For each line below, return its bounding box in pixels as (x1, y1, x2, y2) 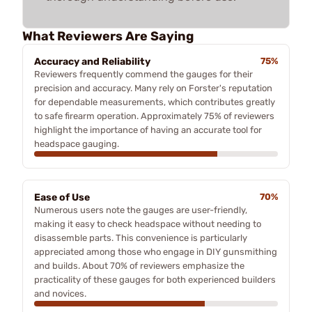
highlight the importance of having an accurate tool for (34, 124, 262, 135)
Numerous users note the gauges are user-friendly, (34, 204, 247, 215)
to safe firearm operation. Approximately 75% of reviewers (34, 110, 274, 121)
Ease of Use (34, 191, 90, 203)
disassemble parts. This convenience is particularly (34, 232, 247, 243)
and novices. (34, 288, 86, 299)
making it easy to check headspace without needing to (34, 218, 261, 229)
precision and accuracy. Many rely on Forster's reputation (34, 82, 272, 93)
